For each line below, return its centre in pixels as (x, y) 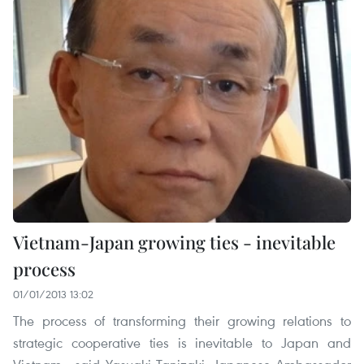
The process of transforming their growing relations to (182, 321)
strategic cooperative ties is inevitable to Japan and (182, 343)
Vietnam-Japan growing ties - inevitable (174, 243)
